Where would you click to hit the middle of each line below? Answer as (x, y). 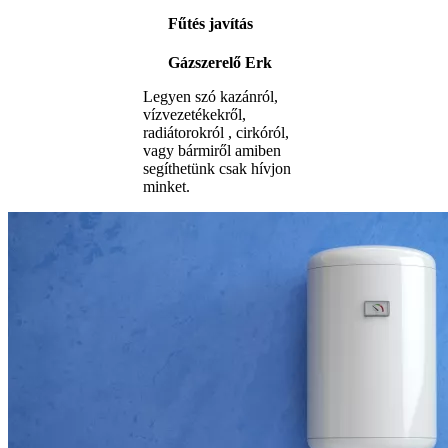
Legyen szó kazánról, (210, 97)
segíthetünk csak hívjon (217, 169)
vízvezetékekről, (194, 115)
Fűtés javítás (210, 23)
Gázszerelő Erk (220, 63)
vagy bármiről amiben (212, 151)
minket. (166, 187)
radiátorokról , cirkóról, (216, 133)
